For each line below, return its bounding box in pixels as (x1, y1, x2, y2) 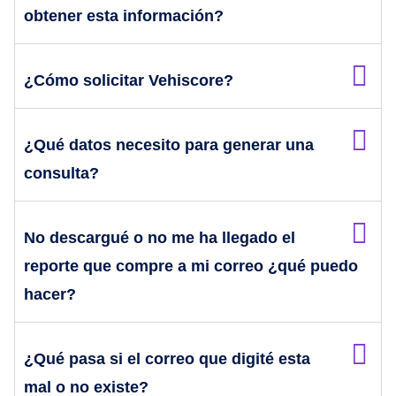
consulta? (24, 164, 99, 183)
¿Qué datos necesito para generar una (24, 136, 314, 155)
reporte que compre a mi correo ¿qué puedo (24, 257, 358, 276)
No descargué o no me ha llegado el (24, 229, 295, 247)
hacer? (24, 286, 76, 304)
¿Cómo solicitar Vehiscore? (24, 72, 233, 90)
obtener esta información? (24, 7, 224, 26)
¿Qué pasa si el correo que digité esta (24, 350, 310, 369)
